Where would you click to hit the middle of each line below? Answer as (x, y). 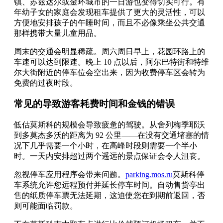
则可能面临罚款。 (46, 206)
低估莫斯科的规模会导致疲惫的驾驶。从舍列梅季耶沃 (110, 125)
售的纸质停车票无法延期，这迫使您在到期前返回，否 (110, 196)
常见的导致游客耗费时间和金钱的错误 (94, 104)
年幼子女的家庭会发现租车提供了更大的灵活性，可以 (110, 12)
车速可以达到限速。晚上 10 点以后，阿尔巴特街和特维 (111, 62)
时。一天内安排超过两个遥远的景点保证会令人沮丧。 (110, 156)
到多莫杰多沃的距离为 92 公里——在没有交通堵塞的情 (111, 135)
